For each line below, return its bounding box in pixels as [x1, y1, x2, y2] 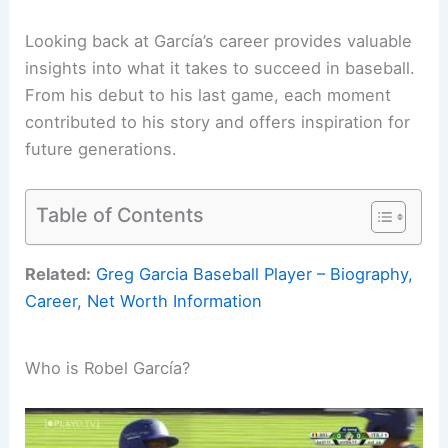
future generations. [25, 138, 178, 159]
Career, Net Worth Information [25, 291, 263, 312]
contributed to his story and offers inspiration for [25, 111, 411, 132]
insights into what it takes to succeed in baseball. [25, 57, 416, 78]
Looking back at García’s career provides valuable [25, 30, 413, 51]
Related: [25, 264, 92, 285]
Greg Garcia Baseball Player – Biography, [96, 264, 414, 285]
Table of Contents [36, 202, 205, 227]
